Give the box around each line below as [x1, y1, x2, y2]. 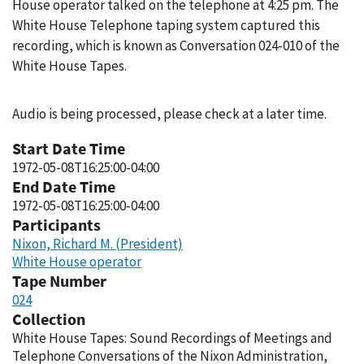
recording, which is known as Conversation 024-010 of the [12, 37, 340, 54]
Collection [12, 309, 85, 329]
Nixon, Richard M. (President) [12, 235, 183, 253]
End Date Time [12, 176, 115, 197]
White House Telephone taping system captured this [12, 16, 320, 34]
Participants [12, 214, 101, 235]
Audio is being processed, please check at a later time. [12, 105, 327, 123]
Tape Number [12, 271, 106, 291]
